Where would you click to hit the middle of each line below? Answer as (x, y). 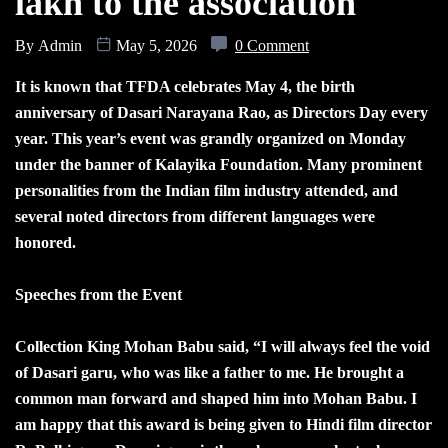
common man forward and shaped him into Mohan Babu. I (216, 398)
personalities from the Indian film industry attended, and (206, 190)
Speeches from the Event (98, 294)
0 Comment (272, 45)
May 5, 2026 (156, 45)
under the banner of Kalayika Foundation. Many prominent (218, 164)
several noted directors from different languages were (195, 216)
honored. (45, 242)
